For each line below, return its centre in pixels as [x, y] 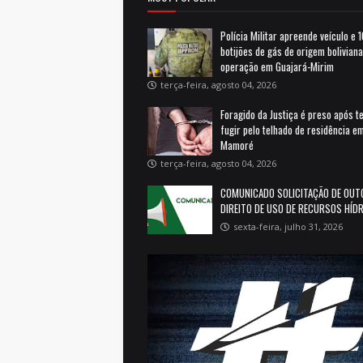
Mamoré [237, 145]
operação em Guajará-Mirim [277, 66]
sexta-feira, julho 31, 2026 [288, 226]
